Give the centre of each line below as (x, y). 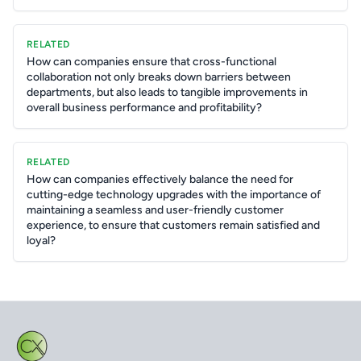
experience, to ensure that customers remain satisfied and (173, 225)
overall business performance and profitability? (144, 108)
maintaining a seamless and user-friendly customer (155, 210)
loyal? (41, 241)
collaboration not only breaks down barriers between (159, 77)
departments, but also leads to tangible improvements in (167, 92)
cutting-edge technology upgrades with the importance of (174, 195)
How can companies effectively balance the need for (160, 179)
